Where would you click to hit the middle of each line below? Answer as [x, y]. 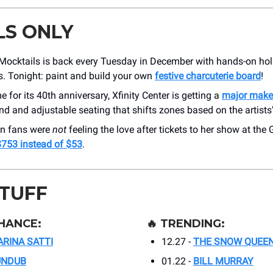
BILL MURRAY [223, 261]
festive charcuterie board [208, 76]
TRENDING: [193, 224]
